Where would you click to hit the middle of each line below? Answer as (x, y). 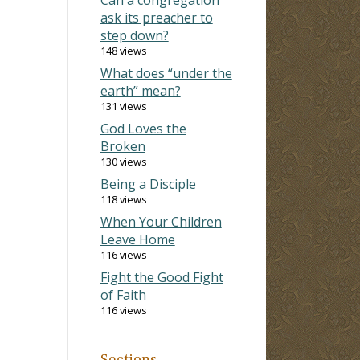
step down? (134, 35)
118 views (123, 199)
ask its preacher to (156, 17)
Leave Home (137, 239)
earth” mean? (140, 90)
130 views (123, 161)
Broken (123, 146)
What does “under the (166, 73)
